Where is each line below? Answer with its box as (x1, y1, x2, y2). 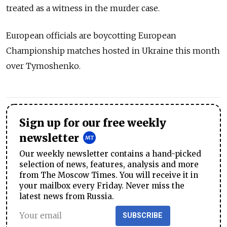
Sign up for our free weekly (19, 117, 166, 130)
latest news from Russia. (19, 191, 114, 201)
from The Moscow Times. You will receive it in (19, 170, 198, 180)
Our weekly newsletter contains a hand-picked (19, 148, 201, 159)
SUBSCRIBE (123, 211, 163, 220)
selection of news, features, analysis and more (19, 159, 199, 169)
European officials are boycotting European (6, 30, 176, 41)
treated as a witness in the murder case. (6, 3, 160, 13)
